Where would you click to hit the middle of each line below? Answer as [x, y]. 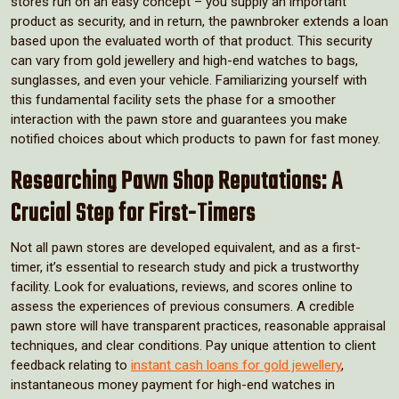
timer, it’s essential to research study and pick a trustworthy [185, 267]
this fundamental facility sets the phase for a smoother [173, 99]
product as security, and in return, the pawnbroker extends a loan [199, 21]
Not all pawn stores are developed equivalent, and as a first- [186, 247]
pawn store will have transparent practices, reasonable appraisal [198, 326]
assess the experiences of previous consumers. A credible [183, 306]
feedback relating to [71, 365]
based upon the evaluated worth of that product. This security [191, 41]
